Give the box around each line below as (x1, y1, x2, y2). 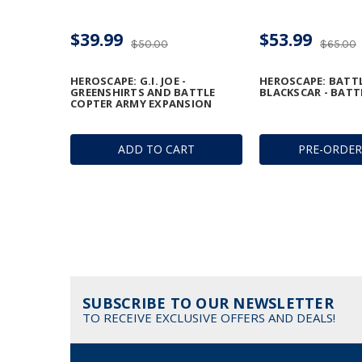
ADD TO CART (118, 141, 195, 158)
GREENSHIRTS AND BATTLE (70, 85, 216, 100)
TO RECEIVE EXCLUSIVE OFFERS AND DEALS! (82, 309, 335, 326)
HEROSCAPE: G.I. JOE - (70, 74, 187, 89)
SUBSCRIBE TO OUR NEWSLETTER (82, 293, 334, 314)
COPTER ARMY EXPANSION (70, 96, 213, 112)
